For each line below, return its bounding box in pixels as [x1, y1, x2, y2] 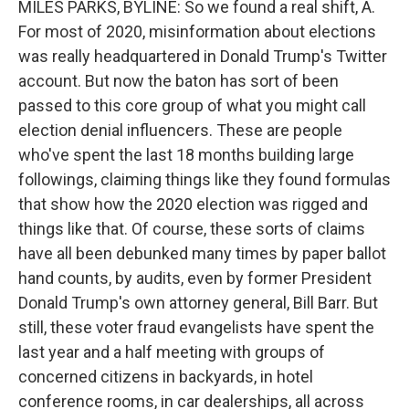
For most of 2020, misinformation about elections [18, 22, 376, 41]
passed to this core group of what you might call [18, 96, 366, 115]
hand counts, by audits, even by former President [18, 268, 372, 288]
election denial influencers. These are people [18, 121, 342, 140]
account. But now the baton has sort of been [18, 71, 339, 90]
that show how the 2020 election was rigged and [18, 194, 368, 214]
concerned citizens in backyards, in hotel [18, 367, 313, 386]
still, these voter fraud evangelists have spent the [18, 318, 374, 337]
